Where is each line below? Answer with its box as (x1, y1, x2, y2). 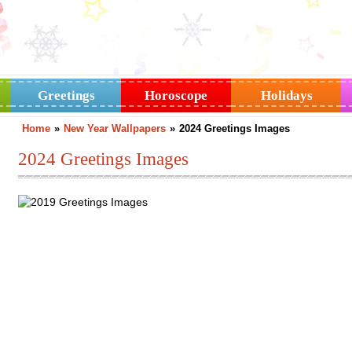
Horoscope (145, 88, 207, 103)
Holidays (261, 88, 313, 103)
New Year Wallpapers (63, 123, 166, 134)
